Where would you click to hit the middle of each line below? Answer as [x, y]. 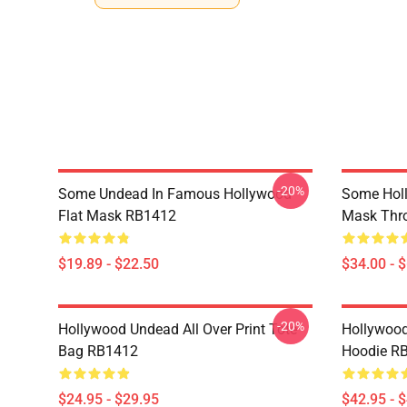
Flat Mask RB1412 [117, 216]
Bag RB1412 [98, 351]
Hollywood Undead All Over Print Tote [178, 329]
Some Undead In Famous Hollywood [175, 194]
